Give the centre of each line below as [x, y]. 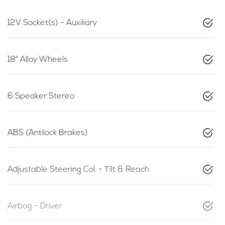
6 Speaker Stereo [41, 96]
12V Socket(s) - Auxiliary [52, 23]
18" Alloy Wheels [38, 60]
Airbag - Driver [35, 206]
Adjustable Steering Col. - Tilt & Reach [78, 170]
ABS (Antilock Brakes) [48, 133]
